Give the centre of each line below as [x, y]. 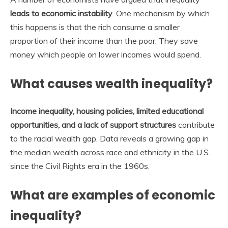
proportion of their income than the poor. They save [104, 40]
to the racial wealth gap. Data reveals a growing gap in [109, 138]
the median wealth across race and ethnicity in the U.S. [110, 152]
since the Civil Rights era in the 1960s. [80, 166]
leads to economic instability [61, 13]
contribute [195, 124]
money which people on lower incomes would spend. [106, 54]
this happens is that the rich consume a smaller [95, 27]
